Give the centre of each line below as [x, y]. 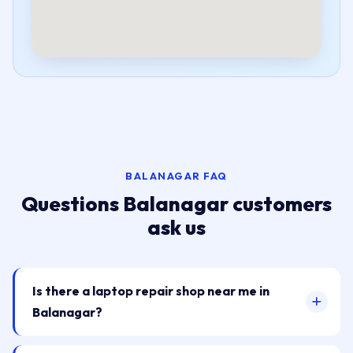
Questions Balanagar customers [176, 204]
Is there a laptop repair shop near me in [151, 291]
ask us [176, 227]
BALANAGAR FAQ [176, 176]
